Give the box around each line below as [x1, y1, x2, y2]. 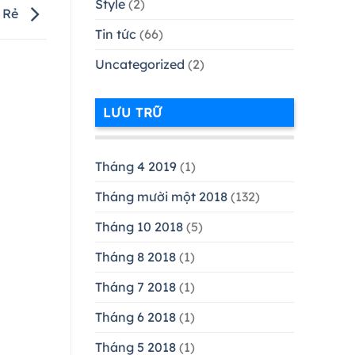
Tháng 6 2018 [94, 308, 176, 325]
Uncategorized [94, 56, 185, 73]
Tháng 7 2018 [94, 278, 176, 295]
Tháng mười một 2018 [94, 188, 227, 204]
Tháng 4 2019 [94, 158, 177, 174]
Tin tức [94, 26, 136, 43]
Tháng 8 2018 [94, 248, 176, 265]
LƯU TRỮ [102, 105, 163, 121]
